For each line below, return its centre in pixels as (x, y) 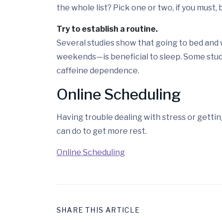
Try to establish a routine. (107, 29)
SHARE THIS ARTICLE (98, 210)
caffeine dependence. (98, 71)
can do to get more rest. (102, 131)
